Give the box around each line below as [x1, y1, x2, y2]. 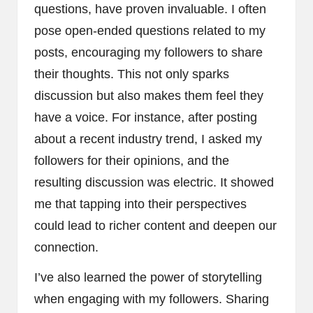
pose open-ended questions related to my [34, 24, 265, 38]
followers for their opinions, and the [34, 154, 229, 168]
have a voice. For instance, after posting [34, 110, 257, 125]
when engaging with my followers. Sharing [34, 292, 269, 307]
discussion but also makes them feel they [34, 89, 263, 103]
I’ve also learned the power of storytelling [34, 270, 262, 285]
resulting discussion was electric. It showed [34, 175, 274, 190]
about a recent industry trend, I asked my [34, 132, 262, 147]
